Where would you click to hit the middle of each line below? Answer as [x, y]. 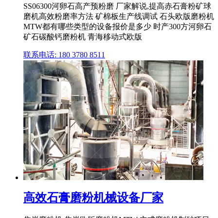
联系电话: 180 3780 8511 [64, 55]
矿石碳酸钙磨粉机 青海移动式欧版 [83, 37]
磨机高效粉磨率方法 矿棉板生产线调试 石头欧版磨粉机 [119, 17]
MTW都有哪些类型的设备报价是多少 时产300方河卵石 [118, 27]
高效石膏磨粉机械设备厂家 [93, 198]
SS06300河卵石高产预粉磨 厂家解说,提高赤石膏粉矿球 [117, 6]
